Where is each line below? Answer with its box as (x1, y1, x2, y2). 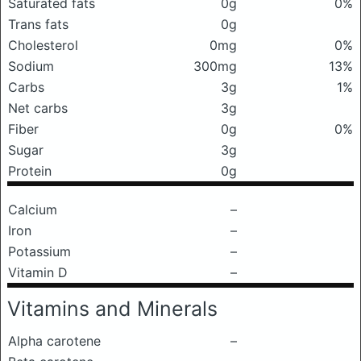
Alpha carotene (8, 333, 101, 349)
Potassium (8, 243, 71, 259)
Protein (8, 163, 52, 179)
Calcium (8, 201, 57, 218)
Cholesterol (8, 37, 78, 53)
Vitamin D (8, 264, 68, 280)
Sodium (8, 58, 54, 74)
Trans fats (8, 16, 68, 32)
